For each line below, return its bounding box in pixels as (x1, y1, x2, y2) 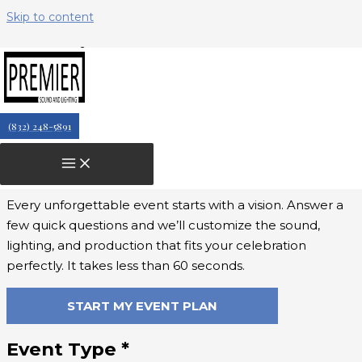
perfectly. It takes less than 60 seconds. (6, 258, 245, 274)
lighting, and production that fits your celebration (6, 238, 306, 254)
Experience (6, 158, 116, 181)
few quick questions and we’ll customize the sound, (6, 217, 320, 234)
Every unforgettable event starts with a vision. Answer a (6, 197, 343, 213)
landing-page (23, 42, 194, 73)
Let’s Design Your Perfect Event (6, 137, 315, 161)
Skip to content (6, 10, 94, 24)
